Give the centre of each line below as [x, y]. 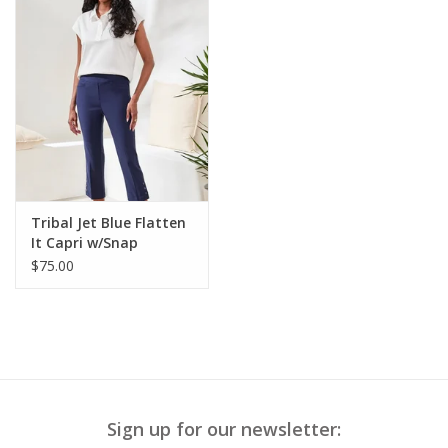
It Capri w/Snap [84, 242]
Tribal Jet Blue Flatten [108, 222]
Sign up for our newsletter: [224, 428]
